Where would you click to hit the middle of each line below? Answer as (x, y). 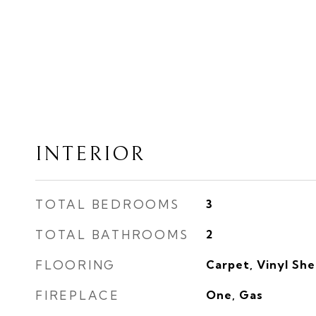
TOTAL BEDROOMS (108, 204)
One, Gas (234, 295)
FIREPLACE (78, 295)
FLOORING (75, 265)
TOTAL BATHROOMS (112, 235)
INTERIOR (90, 154)
